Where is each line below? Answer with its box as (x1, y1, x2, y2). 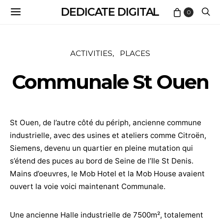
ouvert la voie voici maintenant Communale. (10, 182, 165, 191)
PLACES (119, 49, 150, 58)
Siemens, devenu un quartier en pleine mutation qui (10, 143, 193, 153)
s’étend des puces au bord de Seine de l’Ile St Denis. (10, 156, 193, 165)
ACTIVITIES (70, 49, 112, 58)
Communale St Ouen (11, 70, 209, 94)
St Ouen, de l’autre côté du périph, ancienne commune (10, 118, 201, 127)
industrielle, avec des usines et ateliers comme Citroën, (10, 131, 206, 140)
